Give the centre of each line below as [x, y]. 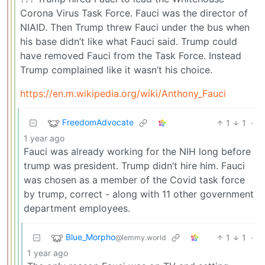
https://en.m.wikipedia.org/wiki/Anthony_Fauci [123, 93]
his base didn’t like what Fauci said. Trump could [129, 41]
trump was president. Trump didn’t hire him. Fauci [134, 165]
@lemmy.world [141, 237]
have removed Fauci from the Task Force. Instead [131, 55]
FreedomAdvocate [98, 122]
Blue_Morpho [91, 237]
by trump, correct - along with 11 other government [139, 194]
